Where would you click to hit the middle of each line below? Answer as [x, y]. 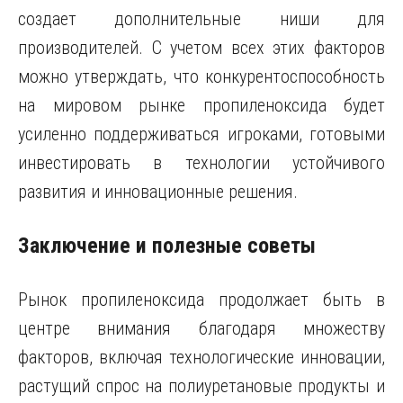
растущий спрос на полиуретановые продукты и [201, 386]
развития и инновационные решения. [158, 192]
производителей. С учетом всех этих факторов [201, 48]
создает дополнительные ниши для [201, 19]
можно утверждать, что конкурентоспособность [201, 76]
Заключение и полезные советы [167, 246]
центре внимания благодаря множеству [201, 328]
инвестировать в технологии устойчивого [201, 163]
